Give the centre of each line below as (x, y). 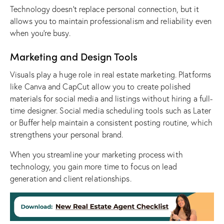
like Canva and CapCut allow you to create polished (100, 87)
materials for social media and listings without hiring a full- (111, 99)
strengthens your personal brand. (67, 135)
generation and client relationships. (71, 179)
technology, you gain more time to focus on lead (93, 167)
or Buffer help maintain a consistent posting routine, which (111, 123)
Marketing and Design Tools (74, 56)
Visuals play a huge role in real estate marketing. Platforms (111, 75)
